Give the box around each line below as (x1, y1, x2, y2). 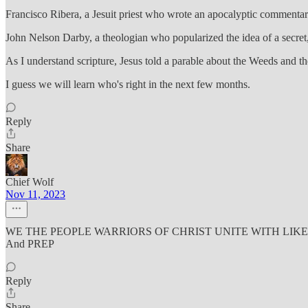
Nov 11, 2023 (5, 188, 65, 200)
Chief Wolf (5, 176, 54, 188)
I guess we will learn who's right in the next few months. (5, 78, 250, 90)
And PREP (5, 238, 54, 250)
